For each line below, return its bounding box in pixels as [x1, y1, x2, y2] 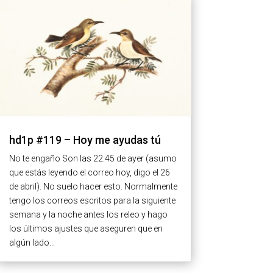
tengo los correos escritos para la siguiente [9, 196, 175, 206]
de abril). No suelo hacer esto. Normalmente [9, 182, 177, 192]
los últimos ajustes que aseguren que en [9, 224, 163, 234]
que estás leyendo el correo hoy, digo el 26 [9, 168, 170, 178]
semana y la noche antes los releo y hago [9, 210, 168, 220]
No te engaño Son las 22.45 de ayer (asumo [9, 154, 177, 164]
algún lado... [9, 238, 55, 248]
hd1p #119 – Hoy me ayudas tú [9, 133, 161, 147]
